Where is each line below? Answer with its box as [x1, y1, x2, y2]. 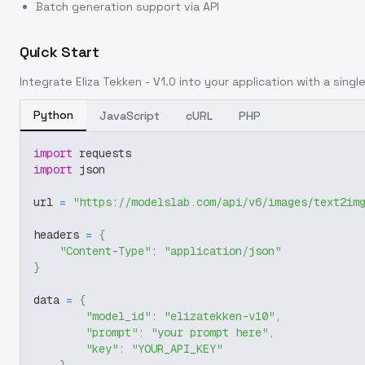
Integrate [20, 74, 76, 89]
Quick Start [20, 42, 99, 61]
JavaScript [99, 108, 160, 123]
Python [33, 108, 73, 122]
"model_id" [86, 309, 151, 323]
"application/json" [164, 244, 281, 258]
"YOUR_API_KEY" [131, 341, 222, 356]
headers [33, 227, 86, 242]
